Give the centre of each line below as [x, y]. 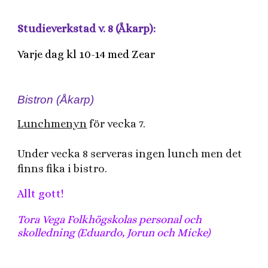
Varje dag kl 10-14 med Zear [86, 54]
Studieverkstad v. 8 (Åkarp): [88, 29]
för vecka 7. [119, 124]
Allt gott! [41, 194]
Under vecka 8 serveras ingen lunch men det [130, 154]
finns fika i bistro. [66, 169]
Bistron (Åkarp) [56, 100]
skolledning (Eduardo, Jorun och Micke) [115, 233]
